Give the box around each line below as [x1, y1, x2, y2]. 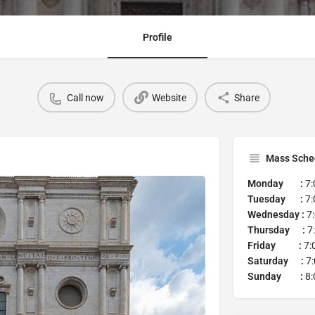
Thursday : [247, 224, 305, 236]
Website [151, 91, 186, 103]
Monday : [247, 178, 305, 190]
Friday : [247, 240, 302, 252]
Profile [143, 32, 172, 44]
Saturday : [247, 255, 304, 267]
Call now [66, 91, 104, 103]
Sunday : [247, 271, 303, 283]
